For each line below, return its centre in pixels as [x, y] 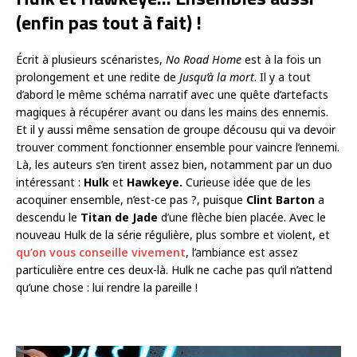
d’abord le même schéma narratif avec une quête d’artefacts [172, 95]
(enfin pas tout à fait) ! [109, 23]
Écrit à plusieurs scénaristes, [91, 60]
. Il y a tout [282, 77]
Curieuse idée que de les [247, 182]
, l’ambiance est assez [242, 253]
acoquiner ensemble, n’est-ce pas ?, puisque [131, 200]
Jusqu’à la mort [217, 77]
